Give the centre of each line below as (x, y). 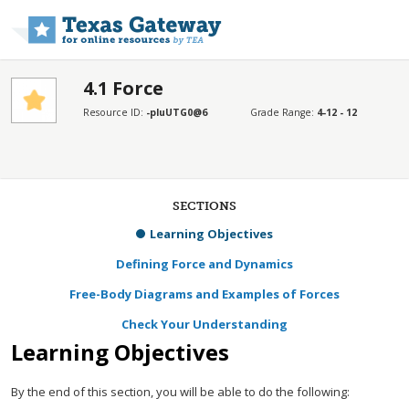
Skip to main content (269, 14)
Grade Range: (283, 112)
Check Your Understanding (204, 324)
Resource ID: (114, 112)
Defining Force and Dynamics (204, 264)
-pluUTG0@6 (176, 112)
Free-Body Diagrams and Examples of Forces (204, 294)
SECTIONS (204, 206)
